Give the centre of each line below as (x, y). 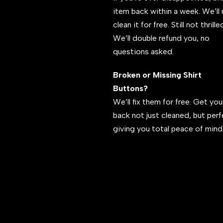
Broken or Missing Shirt (157, 75)
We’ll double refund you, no (161, 38)
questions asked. (143, 51)
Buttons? (130, 88)
